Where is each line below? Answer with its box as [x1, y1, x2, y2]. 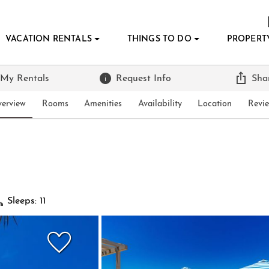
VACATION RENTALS [5, 34, 92, 44]
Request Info [115, 73, 171, 83]
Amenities [84, 99, 122, 109]
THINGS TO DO [127, 34, 192, 44]
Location [198, 99, 232, 109]
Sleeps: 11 [7, 196, 46, 206]
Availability [138, 99, 182, 109]
